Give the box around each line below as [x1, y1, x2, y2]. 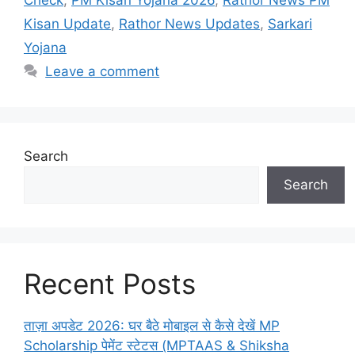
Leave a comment [45, 63, 160, 80]
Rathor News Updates [119, 16, 260, 32]
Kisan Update [24, 16, 111, 32]
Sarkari [268, 16, 312, 32]
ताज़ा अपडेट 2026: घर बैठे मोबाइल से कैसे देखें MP [24, 318, 280, 334]
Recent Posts [24, 267, 196, 301]
